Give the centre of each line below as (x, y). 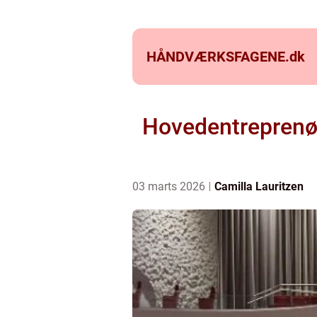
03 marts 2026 (170, 186)
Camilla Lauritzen (259, 186)
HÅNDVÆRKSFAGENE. (218, 57)
